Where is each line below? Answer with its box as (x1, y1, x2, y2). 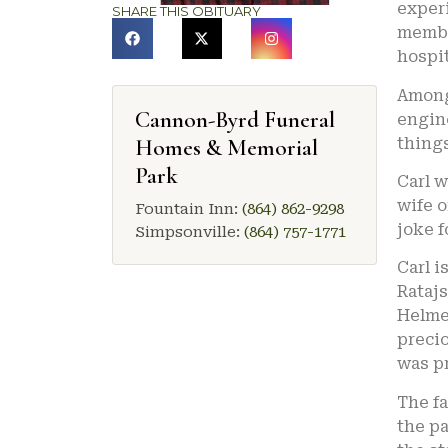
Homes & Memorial (135, 133, 318, 162)
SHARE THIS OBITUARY (112, 3, 261, 20)
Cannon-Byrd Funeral (135, 105, 335, 134)
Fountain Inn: (135, 199, 242, 218)
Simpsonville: (135, 222, 244, 241)
